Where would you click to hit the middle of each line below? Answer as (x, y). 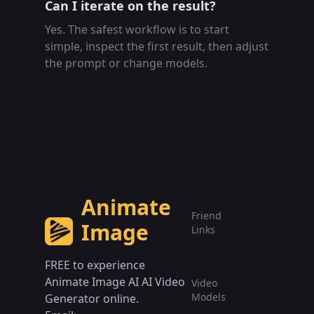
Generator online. (92, 299)
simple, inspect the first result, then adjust (157, 47)
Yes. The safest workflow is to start (137, 30)
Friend (206, 216)
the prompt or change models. (126, 63)
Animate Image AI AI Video (115, 282)
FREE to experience (95, 265)
